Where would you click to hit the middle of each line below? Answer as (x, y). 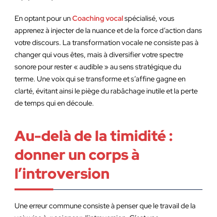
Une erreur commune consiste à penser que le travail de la (105, 206)
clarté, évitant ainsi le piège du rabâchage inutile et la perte (106, 91)
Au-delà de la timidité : (94, 136)
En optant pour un (43, 18)
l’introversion (62, 173)
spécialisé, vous (149, 18)
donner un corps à (77, 155)
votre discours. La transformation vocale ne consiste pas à (107, 43)
